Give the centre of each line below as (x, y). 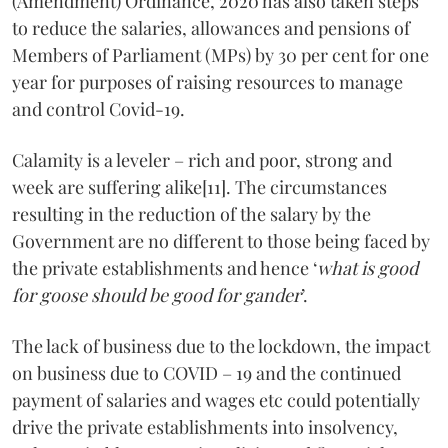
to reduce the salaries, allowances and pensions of (211, 27)
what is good (367, 267)
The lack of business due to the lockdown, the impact (221, 345)
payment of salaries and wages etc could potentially (216, 399)
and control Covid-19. (98, 108)
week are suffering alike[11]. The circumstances (199, 186)
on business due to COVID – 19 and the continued (206, 372)
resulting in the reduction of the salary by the (191, 213)
